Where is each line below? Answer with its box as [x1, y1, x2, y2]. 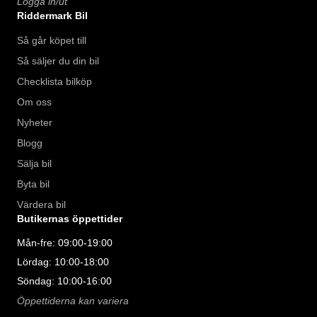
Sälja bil [17, 158, 52, 170]
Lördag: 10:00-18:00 [17, 256, 109, 268]
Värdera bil [17, 199, 66, 211]
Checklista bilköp [17, 76, 92, 88]
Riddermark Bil [17, 10, 88, 22]
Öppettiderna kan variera [17, 295, 129, 307]
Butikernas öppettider [17, 213, 122, 225]
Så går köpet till [17, 35, 86, 47]
